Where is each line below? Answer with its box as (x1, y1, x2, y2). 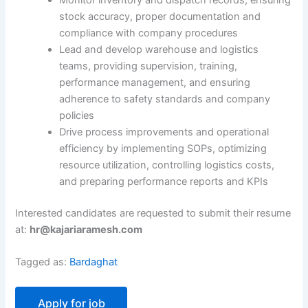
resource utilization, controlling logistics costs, (59, 159, 275, 172)
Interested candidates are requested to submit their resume (15, 206, 291, 219)
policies (59, 109, 95, 122)
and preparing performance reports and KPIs (59, 175, 269, 188)
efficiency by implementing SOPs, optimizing (59, 142, 267, 155)
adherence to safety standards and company (59, 93, 271, 106)
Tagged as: (15, 256, 70, 269)
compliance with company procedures (59, 27, 239, 40)
